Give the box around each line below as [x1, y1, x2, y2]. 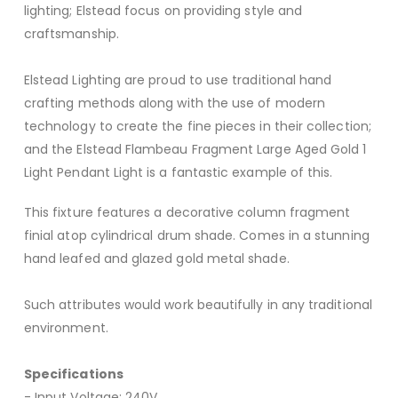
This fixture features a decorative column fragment [23, 203, 351, 221]
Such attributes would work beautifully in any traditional [23, 295, 372, 314]
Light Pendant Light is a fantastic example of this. [23, 163, 333, 182]
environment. [23, 318, 108, 337]
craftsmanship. [23, 25, 119, 44]
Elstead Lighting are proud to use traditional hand [23, 71, 332, 90]
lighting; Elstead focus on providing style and [23, 2, 303, 20]
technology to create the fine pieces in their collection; [23, 117, 371, 136]
